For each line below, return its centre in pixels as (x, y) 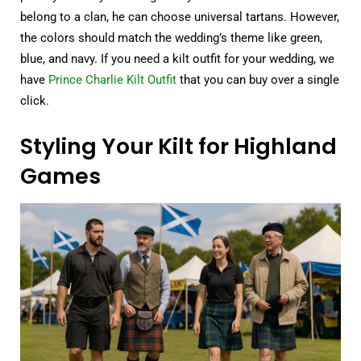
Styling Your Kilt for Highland (178, 146)
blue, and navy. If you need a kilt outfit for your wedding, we (177, 58)
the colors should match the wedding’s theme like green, (171, 37)
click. (35, 100)
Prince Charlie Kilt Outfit (112, 79)
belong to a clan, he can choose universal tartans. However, (180, 17)
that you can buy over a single (258, 79)
